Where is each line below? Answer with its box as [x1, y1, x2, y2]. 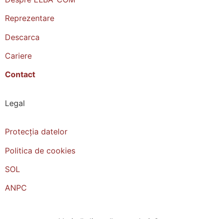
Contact [5, 69, 35, 80]
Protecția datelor [5, 127, 67, 137]
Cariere [5, 51, 32, 61]
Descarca [5, 32, 40, 42]
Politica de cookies [5, 145, 75, 155]
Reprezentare [5, 13, 54, 23]
